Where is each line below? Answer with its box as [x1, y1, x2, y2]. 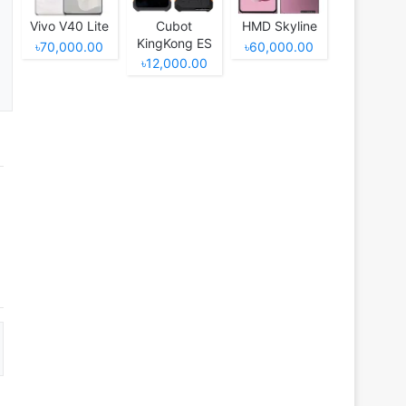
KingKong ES [136, 35, 212, 52]
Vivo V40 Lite [30, 18, 110, 34]
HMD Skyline [241, 18, 317, 34]
